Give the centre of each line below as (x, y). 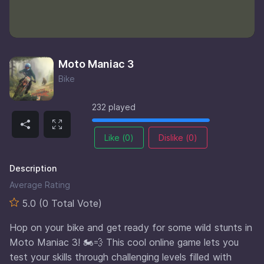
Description (33, 168)
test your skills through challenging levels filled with (121, 257)
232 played (114, 107)
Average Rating (40, 184)
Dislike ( (174, 137)
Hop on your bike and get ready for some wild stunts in (131, 227)
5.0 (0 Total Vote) (60, 203)
